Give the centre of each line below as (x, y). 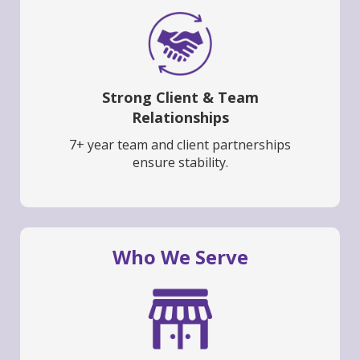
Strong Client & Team (180, 98)
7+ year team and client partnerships (180, 145)
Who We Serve (180, 257)
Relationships (180, 118)
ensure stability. (180, 163)
